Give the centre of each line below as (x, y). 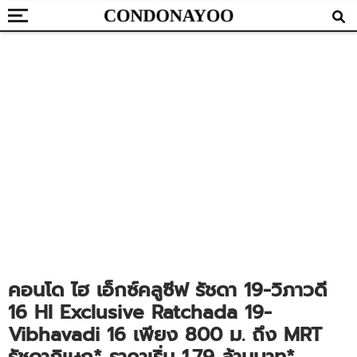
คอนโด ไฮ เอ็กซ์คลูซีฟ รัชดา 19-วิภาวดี (167, 290)
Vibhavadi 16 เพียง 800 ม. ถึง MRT (165, 335)
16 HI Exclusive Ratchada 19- (140, 312)
